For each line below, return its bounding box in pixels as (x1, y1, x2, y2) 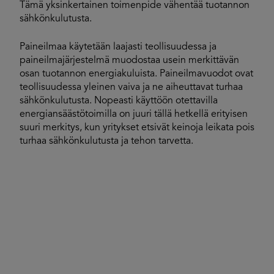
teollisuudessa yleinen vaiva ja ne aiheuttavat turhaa (20, 83, 243, 92)
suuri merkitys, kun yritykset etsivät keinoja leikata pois (20, 123, 254, 133)
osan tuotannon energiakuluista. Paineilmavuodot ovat (20, 69, 253, 79)
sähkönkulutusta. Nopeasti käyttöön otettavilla (20, 96, 218, 106)
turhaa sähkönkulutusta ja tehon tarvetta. (20, 136, 193, 146)
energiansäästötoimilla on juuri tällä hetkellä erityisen (20, 109, 248, 119)
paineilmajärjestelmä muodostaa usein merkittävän (20, 56, 239, 65)
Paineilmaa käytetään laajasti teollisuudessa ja (20, 42, 217, 52)
